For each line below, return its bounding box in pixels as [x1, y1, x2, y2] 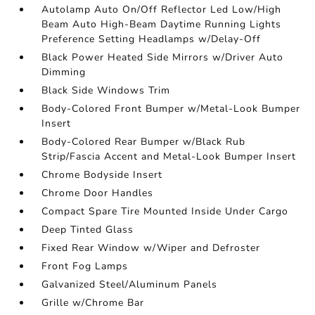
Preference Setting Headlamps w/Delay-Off [41, 32, 262, 46]
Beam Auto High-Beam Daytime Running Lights [41, 18, 282, 31]
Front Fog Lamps [41, 259, 129, 273]
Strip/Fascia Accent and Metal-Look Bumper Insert [41, 150, 297, 163]
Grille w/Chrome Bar [41, 296, 145, 309]
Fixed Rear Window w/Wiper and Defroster [41, 241, 261, 255]
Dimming [41, 65, 86, 79]
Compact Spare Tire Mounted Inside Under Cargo [41, 205, 289, 218]
